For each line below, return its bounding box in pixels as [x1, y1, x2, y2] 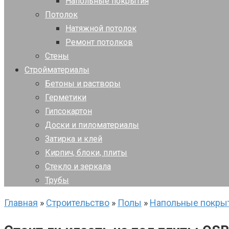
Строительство [46, 197, 109, 208]
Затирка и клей [45, 134, 102, 144]
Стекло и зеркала [45, 162, 111, 171]
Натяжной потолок [65, 24, 136, 33]
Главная [4, 197, 38, 208]
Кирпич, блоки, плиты [45, 148, 127, 157]
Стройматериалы [25, 65, 89, 75]
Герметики [45, 93, 86, 102]
